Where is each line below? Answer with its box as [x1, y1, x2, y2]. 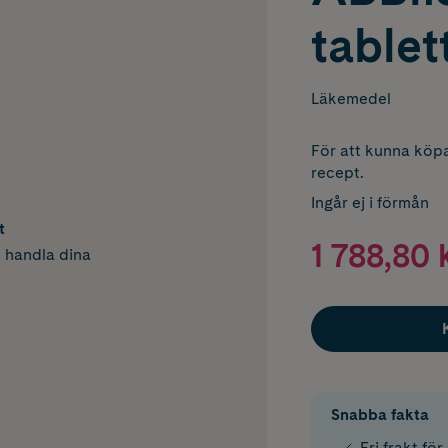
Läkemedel [310, 89, 391, 108]
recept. [310, 163, 364, 182]
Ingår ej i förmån [310, 193, 429, 212]
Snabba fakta [330, 405, 429, 425]
